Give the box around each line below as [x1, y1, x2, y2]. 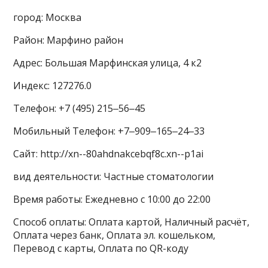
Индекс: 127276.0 [13, 79, 92, 93]
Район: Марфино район [13, 33, 124, 47]
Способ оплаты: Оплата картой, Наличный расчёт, [13, 215, 250, 229]
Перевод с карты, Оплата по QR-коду [13, 242, 189, 255]
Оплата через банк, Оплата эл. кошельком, [13, 229, 216, 242]
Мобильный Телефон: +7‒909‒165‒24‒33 [13, 124, 205, 138]
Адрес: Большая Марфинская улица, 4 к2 [13, 56, 202, 70]
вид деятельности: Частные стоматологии [13, 170, 214, 184]
